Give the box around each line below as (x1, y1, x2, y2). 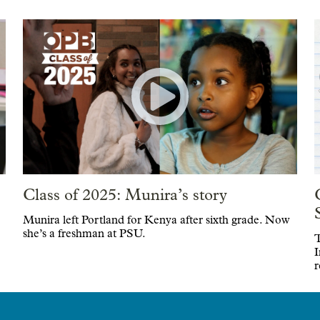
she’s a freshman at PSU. (22, 226, 146, 241)
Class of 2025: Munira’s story (22, 185, 227, 204)
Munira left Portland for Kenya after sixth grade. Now (22, 213, 290, 227)
